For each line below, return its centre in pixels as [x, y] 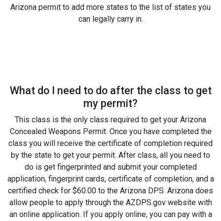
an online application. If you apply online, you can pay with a [110, 214]
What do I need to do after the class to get [110, 90]
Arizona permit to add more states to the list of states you [110, 7]
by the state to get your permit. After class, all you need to [110, 155]
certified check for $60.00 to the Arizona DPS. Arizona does [110, 190]
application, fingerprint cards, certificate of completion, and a [110, 179]
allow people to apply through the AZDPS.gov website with [110, 202]
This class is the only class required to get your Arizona [110, 119]
